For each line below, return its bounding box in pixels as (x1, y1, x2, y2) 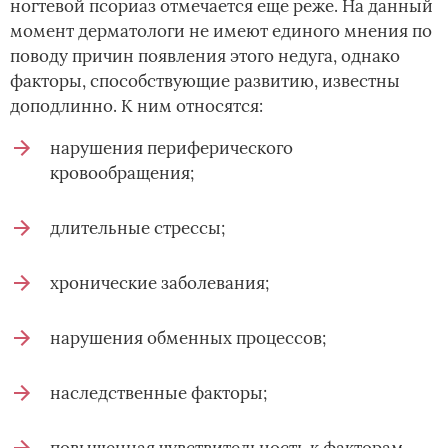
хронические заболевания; (50, 272, 269, 295)
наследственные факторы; (50, 382, 267, 405)
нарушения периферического (50, 137, 293, 160)
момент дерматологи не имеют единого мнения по (10, 20, 432, 43)
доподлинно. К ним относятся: (10, 95, 263, 118)
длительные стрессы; (50, 217, 225, 240)
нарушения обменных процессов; (50, 327, 326, 350)
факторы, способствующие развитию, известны (10, 70, 400, 93)
